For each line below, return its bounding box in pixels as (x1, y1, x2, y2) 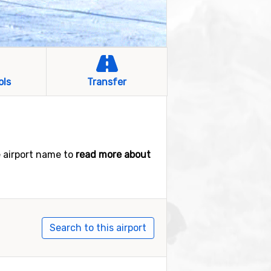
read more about (76, 149, 151, 160)
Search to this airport (50, 222, 146, 234)
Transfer (87, 76, 126, 88)
